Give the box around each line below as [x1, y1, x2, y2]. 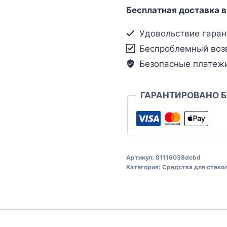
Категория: [126, 163, 162, 171]
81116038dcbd [155, 153, 201, 161]
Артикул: [126, 153, 156, 161]
